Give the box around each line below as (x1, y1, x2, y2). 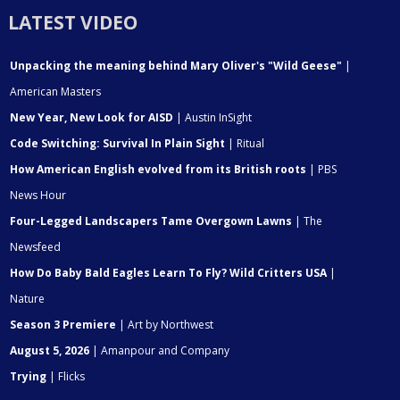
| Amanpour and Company (89, 342, 230, 358)
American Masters (10, 83, 102, 99)
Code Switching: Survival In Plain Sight (10, 135, 226, 151)
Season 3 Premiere (10, 316, 117, 332)
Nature (10, 290, 46, 306)
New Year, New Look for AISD (10, 109, 174, 125)
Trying (10, 368, 47, 384)
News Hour (10, 187, 67, 203)
